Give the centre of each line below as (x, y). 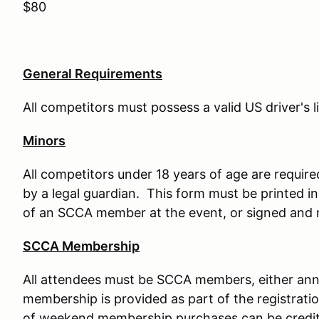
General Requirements (93, 74)
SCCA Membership (81, 246)
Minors (44, 141)
